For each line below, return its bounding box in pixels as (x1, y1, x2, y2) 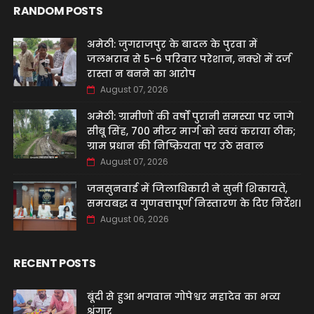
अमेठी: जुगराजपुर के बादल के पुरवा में (86, 37, 257, 51)
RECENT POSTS (13, 255, 96, 271)
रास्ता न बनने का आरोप (86, 67, 196, 81)
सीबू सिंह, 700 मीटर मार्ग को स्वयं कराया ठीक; (86, 124, 296, 138)
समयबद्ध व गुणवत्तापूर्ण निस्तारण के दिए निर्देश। (86, 196, 301, 210)
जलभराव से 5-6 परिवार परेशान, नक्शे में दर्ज (86, 52, 291, 66)
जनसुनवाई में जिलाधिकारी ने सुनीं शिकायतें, (86, 182, 287, 196)
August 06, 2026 (100, 213, 169, 225)
